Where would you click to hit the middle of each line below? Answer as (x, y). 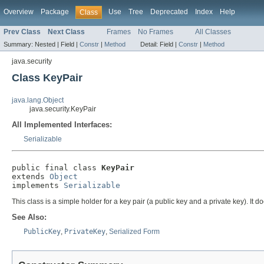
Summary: (19, 44)
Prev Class (22, 32)
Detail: (150, 44)
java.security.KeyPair (63, 109)
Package (55, 12)
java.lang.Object (38, 100)
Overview (19, 12)
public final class (57, 168)
